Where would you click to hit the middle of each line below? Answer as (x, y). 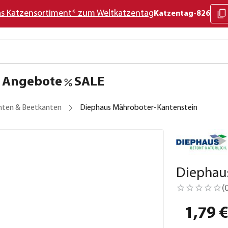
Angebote (32, 82)
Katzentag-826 (182, 14)
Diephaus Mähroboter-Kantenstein (139, 108)
